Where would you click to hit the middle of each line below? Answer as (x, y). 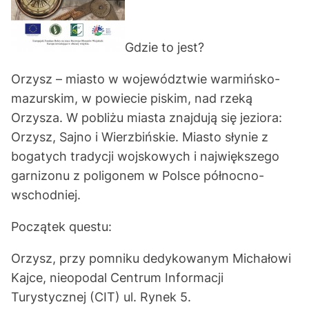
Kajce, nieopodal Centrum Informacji (117, 278)
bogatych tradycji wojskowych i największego (145, 156)
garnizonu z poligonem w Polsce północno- (138, 176)
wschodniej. (46, 195)
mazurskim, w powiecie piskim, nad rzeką (132, 98)
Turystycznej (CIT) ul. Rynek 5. (101, 297)
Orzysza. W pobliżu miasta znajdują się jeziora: (147, 118)
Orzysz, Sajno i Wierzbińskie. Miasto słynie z (140, 137)
